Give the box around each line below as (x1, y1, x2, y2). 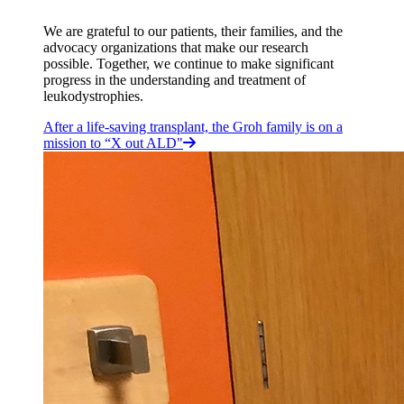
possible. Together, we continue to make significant (43, 56, 334, 72)
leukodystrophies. (43, 88, 143, 105)
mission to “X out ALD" (43, 135, 183, 151)
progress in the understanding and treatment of (43, 72, 306, 88)
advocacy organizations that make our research (43, 40, 308, 56)
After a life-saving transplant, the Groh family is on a (43, 119, 343, 135)
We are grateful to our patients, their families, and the (43, 23, 343, 40)
